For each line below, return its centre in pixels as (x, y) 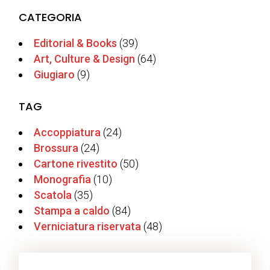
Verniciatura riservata (88, 227)
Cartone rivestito (76, 164)
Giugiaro (55, 75)
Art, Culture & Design (85, 59)
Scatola (53, 195)
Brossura (56, 148)
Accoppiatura (67, 133)
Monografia (63, 180)
